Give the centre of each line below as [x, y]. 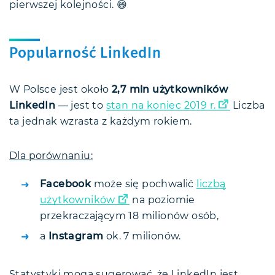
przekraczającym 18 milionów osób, [130, 216]
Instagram [76, 236]
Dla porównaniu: [51, 156]
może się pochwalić [144, 184]
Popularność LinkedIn [85, 54]
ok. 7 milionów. [142, 236]
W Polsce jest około [60, 90]
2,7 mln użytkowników [170, 90]
